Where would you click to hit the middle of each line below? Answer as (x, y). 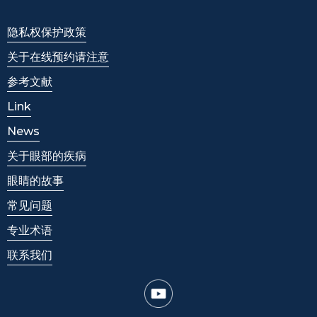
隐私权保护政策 (47, 32)
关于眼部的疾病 (47, 156)
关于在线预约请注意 (58, 57)
